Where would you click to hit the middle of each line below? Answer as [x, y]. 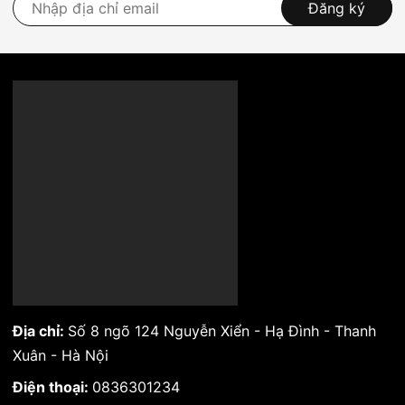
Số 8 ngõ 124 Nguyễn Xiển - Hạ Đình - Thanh [222, 331]
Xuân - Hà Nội [61, 356]
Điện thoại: [52, 387]
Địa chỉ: [40, 331]
